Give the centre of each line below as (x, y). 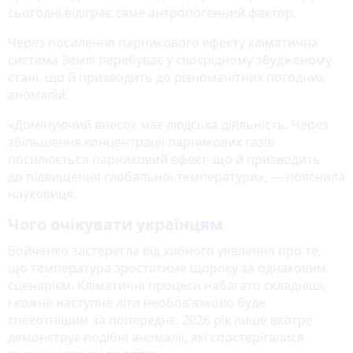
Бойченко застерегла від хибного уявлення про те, (165, 250)
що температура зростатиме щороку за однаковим (167, 268)
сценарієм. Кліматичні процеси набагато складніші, (167, 285)
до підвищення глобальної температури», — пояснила (176, 176)
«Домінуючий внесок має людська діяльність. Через (168, 124)
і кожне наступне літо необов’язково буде (137, 302)
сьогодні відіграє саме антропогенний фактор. (152, 12)
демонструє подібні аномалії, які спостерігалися (156, 337)
